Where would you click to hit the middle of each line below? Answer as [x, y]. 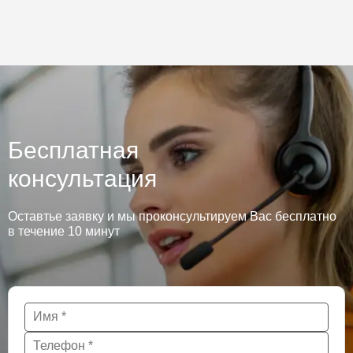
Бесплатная [73, 150]
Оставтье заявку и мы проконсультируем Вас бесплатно [172, 216]
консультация [82, 178]
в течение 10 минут [64, 231]
